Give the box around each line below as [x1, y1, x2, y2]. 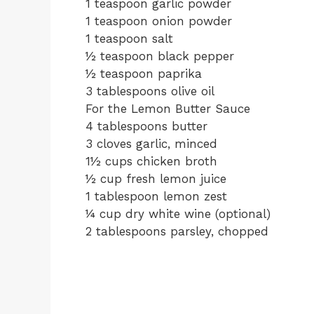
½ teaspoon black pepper [86, 49, 234, 63]
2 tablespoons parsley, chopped [86, 224, 268, 238]
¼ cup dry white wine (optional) [86, 207, 271, 221]
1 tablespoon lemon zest [86, 189, 227, 203]
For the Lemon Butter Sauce [86, 102, 250, 116]
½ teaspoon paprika [86, 67, 202, 81]
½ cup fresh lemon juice [86, 172, 226, 186]
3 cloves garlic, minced [86, 137, 217, 151]
